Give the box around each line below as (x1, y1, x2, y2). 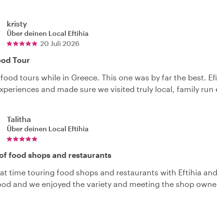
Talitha (7, 114, 31, 124)
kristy (7, 19, 27, 28)
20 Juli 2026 (40, 39, 79, 47)
